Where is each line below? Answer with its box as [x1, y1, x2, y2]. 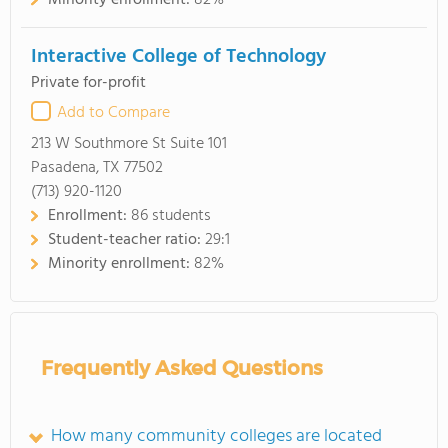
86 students [131, 203, 211, 229]
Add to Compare [57, 100, 170, 126]
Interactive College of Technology [31, 41, 326, 73]
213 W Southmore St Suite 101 [31, 131, 227, 157]
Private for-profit [31, 70, 146, 96]
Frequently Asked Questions [41, 356, 323, 380]
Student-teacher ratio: [48, 227, 205, 253]
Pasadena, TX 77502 [31, 155, 163, 181]
